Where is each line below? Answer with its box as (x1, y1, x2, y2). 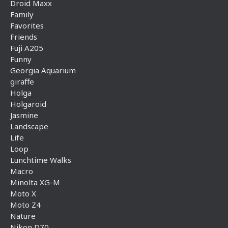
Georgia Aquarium (10, 65, 76, 75)
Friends (10, 32, 37, 42)
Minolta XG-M (10, 177, 60, 187)
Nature (10, 211, 36, 221)
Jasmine (10, 110, 38, 120)
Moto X (10, 188, 36, 198)
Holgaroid (10, 99, 46, 109)
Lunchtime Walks (10, 155, 71, 165)
